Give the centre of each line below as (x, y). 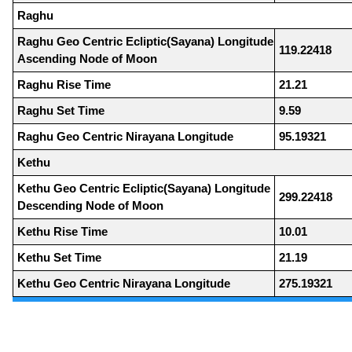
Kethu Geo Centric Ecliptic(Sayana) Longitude (144, 189)
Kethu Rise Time (62, 232)
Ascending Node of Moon (87, 59)
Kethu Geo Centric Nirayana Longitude (124, 284)
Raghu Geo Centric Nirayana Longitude (125, 137)
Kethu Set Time (59, 258)
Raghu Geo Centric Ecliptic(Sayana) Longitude (145, 42)
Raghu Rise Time (64, 85)
